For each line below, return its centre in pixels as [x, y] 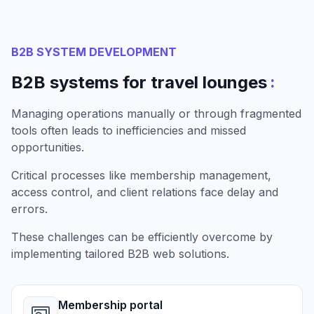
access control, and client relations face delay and [145, 192]
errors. [29, 209]
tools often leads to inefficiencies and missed [129, 130]
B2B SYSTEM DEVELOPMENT [94, 52]
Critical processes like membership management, [141, 175]
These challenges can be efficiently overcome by [142, 237]
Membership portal [110, 305]
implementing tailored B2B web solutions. [120, 253]
